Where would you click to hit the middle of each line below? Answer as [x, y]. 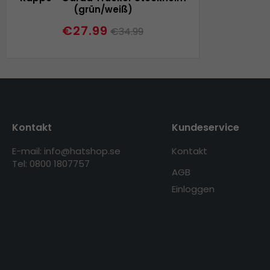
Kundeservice [205, 128]
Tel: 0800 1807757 [51, 164]
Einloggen [193, 189]
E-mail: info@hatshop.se [66, 151]
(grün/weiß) [103, 9]
